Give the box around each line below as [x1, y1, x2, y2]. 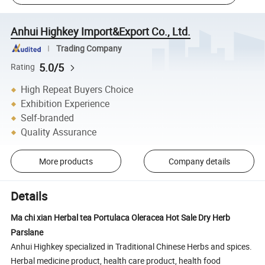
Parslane [11, 227, 44, 238]
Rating [11, 62, 35, 73]
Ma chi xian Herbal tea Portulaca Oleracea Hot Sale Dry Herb [11, 212, 231, 224]
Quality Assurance [21, 125, 97, 139]
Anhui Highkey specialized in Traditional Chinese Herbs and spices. [11, 241, 253, 253]
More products [38, 155, 93, 167]
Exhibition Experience [21, 97, 110, 111]
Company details [168, 155, 230, 167]
